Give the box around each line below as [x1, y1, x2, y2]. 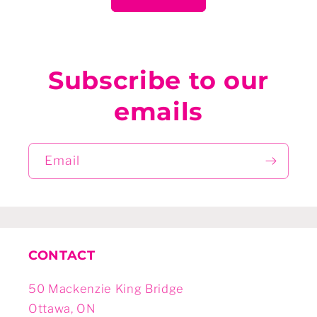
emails [113, 96, 204, 127]
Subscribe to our [47, 65, 270, 96]
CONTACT [28, 247, 96, 264]
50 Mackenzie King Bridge [28, 282, 184, 296]
